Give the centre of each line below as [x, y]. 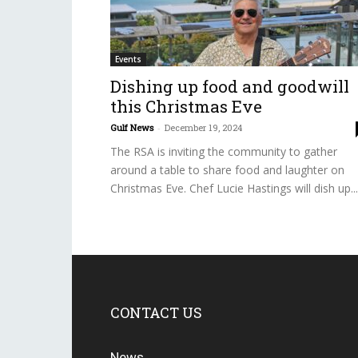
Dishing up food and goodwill [230, 86]
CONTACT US [156, 312]
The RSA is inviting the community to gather [224, 151]
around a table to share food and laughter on [227, 170]
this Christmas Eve [186, 106]
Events [128, 59]
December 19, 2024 [203, 127]
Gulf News [132, 127]
